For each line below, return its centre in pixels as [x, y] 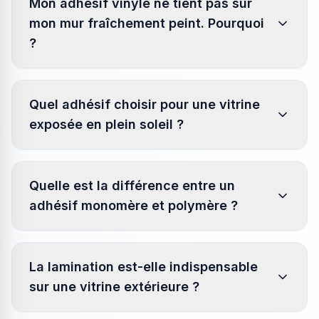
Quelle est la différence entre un [132, 185]
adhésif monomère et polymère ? [134, 205]
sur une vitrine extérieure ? [114, 287]
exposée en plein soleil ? [106, 124]
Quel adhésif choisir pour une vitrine [145, 104]
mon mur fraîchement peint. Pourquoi [147, 23]
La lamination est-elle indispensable [143, 267]
